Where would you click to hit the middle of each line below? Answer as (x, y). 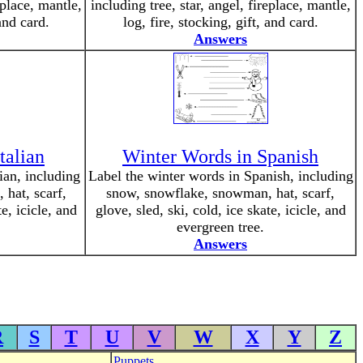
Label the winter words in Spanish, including (220, 176)
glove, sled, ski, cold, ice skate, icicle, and (220, 210)
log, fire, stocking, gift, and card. (220, 22)
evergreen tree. (220, 227)
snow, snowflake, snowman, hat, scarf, (220, 193)
